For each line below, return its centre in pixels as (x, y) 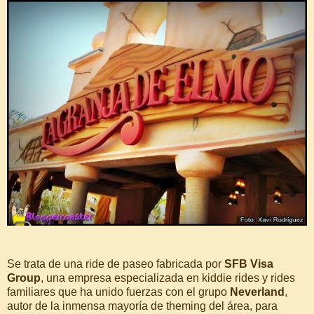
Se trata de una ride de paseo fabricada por (116, 264)
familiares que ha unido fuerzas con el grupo (118, 292)
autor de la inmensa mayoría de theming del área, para (142, 306)
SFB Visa (249, 264)
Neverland (257, 292)
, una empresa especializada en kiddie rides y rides (168, 278)
